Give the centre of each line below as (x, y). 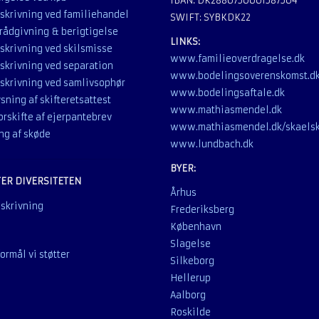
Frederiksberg (202, 210)
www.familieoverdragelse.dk (237, 59)
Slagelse (190, 244)
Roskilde (190, 312)
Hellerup (190, 278)
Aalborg (188, 295)
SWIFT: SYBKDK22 (210, 17)
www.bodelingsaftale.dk (228, 93)
